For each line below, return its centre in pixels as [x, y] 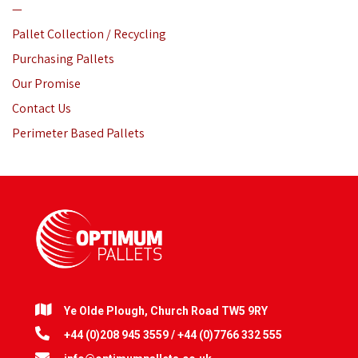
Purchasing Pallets [63, 59]
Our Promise [46, 84]
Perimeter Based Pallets [78, 133]
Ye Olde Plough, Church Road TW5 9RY [165, 311]
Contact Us [42, 109]
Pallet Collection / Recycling [89, 34]
